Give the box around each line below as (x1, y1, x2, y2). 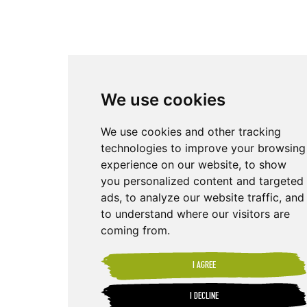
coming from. (101, 223, 171, 237)
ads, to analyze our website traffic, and (101, 191, 305, 204)
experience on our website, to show (101, 158, 287, 171)
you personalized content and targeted (101, 174, 304, 188)
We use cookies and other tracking (101, 125, 282, 138)
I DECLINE (190, 292, 219, 302)
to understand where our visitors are (101, 207, 291, 221)
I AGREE (193, 261, 217, 271)
